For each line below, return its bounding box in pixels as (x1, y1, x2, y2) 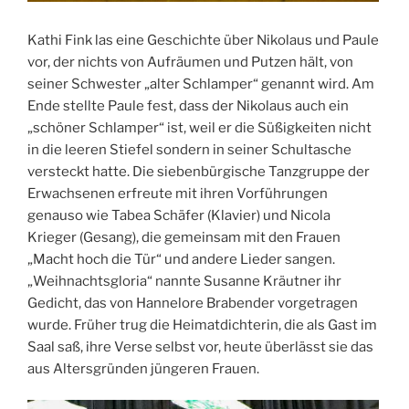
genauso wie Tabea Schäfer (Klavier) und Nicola (27, 206, 330, 224)
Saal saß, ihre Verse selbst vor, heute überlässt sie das (27, 338, 373, 355)
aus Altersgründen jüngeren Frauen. (27, 360, 259, 377)
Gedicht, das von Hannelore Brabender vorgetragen (27, 294, 358, 311)
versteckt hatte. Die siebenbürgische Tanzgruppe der (27, 163, 370, 180)
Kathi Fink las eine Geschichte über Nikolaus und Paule (27, 31, 379, 48)
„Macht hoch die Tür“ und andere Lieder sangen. (27, 250, 335, 267)
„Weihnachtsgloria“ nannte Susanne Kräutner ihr (27, 272, 341, 289)
